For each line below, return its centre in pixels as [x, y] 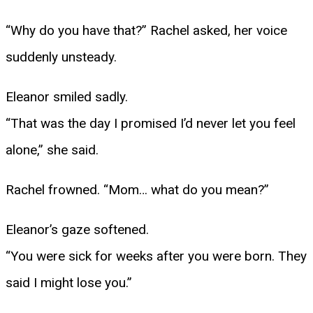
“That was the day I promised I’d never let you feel [151, 123]
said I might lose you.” [69, 282]
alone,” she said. [52, 150]
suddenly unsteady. [61, 57]
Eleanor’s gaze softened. [77, 229]
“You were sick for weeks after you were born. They [156, 256]
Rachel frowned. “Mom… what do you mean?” [137, 189]
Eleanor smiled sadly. [67, 96]
